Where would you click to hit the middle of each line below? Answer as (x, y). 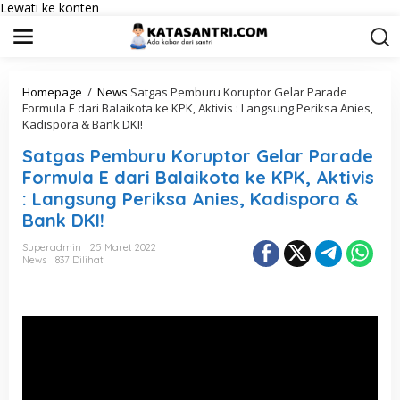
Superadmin (52, 247)
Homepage (52, 92)
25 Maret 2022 (123, 247)
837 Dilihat (79, 260)
